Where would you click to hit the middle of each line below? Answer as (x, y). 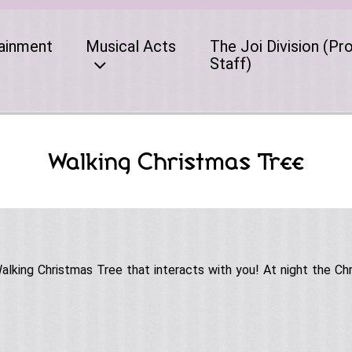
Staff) (230, 64)
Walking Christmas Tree (176, 161)
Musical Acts (130, 47)
